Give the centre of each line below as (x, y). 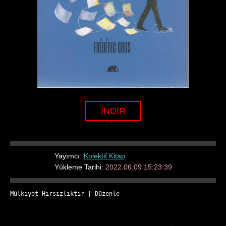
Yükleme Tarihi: (80, 167)
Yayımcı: (69, 156)
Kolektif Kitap (104, 156)
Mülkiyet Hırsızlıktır (47, 194)
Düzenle (107, 194)
